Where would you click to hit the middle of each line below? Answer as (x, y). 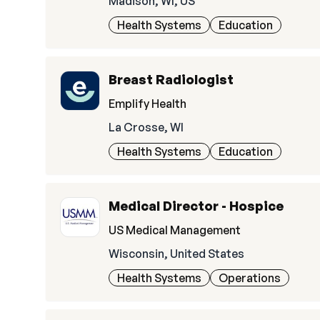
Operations (250, 278)
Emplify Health (147, 104)
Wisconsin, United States (176, 254)
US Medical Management (175, 230)
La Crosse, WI (146, 127)
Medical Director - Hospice (196, 206)
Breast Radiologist (171, 79)
